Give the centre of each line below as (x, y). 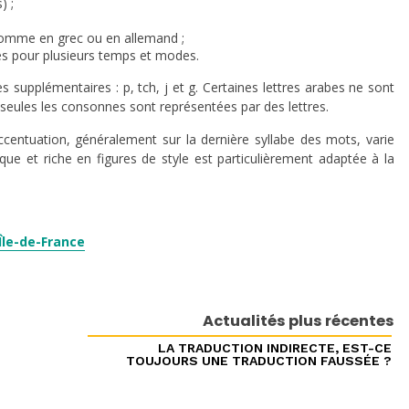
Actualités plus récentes (299, 321)
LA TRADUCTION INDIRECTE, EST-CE (275, 347)
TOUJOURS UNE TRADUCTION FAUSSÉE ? (259, 360)
